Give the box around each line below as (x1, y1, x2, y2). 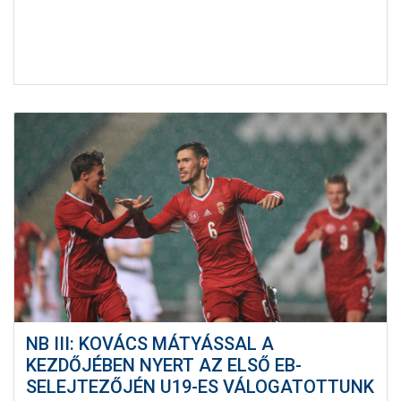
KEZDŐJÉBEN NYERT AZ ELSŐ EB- (25, 354, 302, 377)
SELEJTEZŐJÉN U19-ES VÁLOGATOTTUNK (25, 376, 374, 398)
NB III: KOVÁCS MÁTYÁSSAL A (25, 333, 274, 355)
